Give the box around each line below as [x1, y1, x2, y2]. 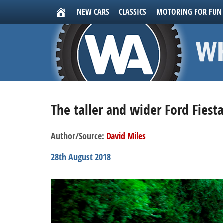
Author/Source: [51, 130, 106, 142]
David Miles [106, 130, 146, 142]
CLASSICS [119, 6, 146, 17]
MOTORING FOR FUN [156, 6, 222, 17]
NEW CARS [77, 6, 109, 17]
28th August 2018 [51, 151, 111, 163]
